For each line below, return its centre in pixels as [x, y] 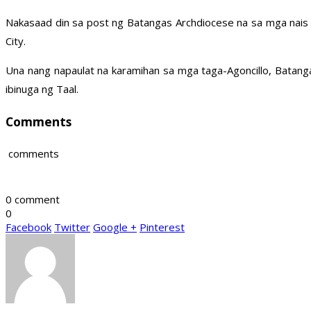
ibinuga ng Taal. [42, 89]
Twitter [72, 227]
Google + [115, 227]
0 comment [33, 200]
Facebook [28, 227]
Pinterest [162, 227]
